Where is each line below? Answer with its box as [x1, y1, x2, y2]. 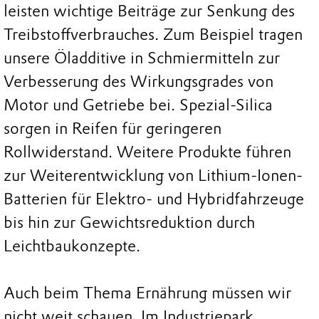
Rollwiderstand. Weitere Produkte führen [4, 142, 291, 162]
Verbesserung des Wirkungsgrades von [4, 71, 273, 91]
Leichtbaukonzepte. [4, 236, 140, 256]
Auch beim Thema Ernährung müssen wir [4, 283, 291, 303]
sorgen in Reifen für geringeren [4, 118, 221, 138]
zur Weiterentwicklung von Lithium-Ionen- [4, 165, 303, 185]
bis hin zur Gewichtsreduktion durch [4, 212, 255, 232]
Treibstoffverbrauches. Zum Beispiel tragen [4, 24, 303, 44]
